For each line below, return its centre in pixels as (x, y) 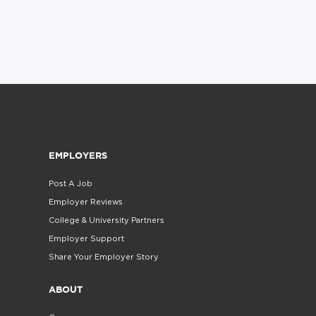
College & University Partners (106, 220)
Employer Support (86, 239)
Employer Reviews (85, 202)
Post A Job (70, 184)
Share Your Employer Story (103, 257)
